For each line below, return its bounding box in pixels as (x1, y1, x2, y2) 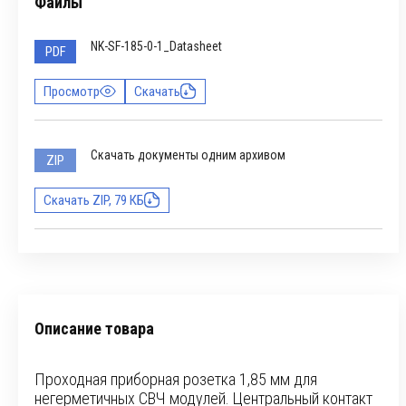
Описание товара (34, 319, 154, 338)
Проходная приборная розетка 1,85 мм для (34, 370, 317, 389)
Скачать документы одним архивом (91, 148, 285, 162)
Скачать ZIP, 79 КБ (43, 192, 144, 208)
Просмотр (43, 83, 100, 100)
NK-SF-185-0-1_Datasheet (91, 39, 222, 53)
